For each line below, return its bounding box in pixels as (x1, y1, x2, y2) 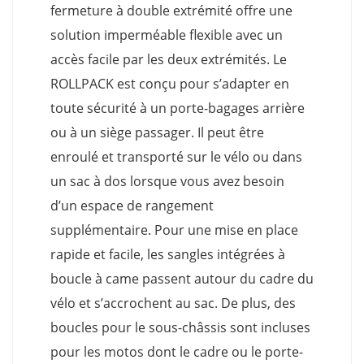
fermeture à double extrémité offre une (50, 2, 292, 20)
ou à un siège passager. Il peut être (50, 123, 264, 142)
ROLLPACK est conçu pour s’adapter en (50, 75, 289, 93)
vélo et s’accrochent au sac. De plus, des (50, 294, 296, 313)
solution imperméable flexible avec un (50, 26, 283, 45)
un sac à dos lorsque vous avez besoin (50, 172, 284, 191)
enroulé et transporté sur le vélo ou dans (50, 148, 302, 167)
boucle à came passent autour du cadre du (50, 270, 314, 288)
